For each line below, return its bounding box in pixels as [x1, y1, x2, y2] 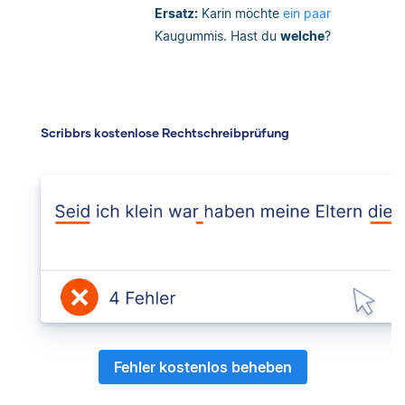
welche [280, 27, 325, 43]
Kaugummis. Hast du [155, 27, 280, 43]
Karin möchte [198, 5, 283, 21]
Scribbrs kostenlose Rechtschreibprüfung [41, 125, 289, 140]
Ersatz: [155, 5, 198, 21]
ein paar [283, 5, 331, 21]
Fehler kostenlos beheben [113, 357, 292, 376]
